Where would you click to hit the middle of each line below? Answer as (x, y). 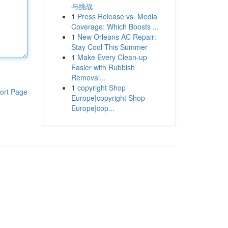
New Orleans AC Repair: (117, 37)
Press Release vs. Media (117, 16)
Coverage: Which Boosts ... (115, 26)
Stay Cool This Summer (109, 47)
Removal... (88, 77)
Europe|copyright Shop (108, 98)
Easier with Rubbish (103, 67)
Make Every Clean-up (112, 57)
